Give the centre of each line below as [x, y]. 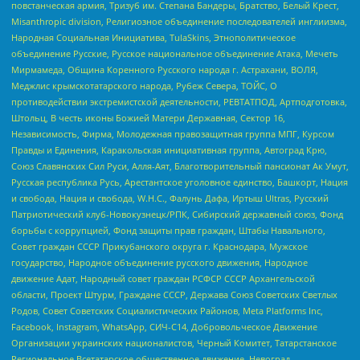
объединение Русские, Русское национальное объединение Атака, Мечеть [175, 54]
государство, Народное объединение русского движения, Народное [160, 263]
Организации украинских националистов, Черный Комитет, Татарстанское [174, 343]
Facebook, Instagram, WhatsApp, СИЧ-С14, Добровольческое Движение [164, 327]
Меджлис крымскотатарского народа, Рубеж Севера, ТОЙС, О [144, 86]
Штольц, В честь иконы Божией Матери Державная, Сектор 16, [148, 118]
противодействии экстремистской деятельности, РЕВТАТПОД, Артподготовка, [179, 102]
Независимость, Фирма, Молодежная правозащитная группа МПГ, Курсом [173, 134]
